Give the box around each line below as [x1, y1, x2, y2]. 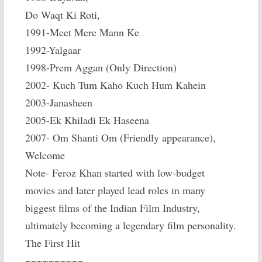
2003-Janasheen [25, 95, 92, 110]
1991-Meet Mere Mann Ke [25, 25, 139, 40]
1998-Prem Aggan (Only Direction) [25, 60, 177, 75]
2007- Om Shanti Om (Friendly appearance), [25, 130, 216, 145]
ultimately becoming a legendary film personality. [25, 218, 236, 233]
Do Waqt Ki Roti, [25, 8, 100, 22]
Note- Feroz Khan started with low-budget [25, 166, 205, 180]
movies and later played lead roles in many [25, 183, 205, 198]
